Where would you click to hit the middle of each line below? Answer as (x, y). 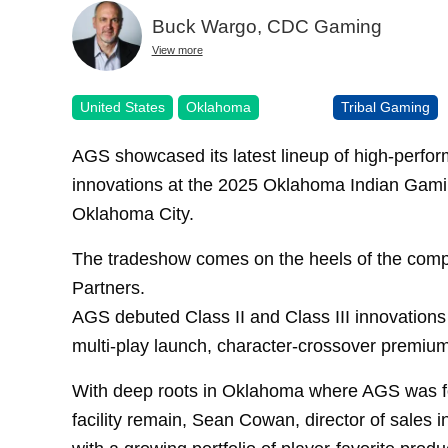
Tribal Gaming (386, 106)
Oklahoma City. (133, 213)
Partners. (108, 287)
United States (122, 106)
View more (177, 50)
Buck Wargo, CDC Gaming (266, 27)
